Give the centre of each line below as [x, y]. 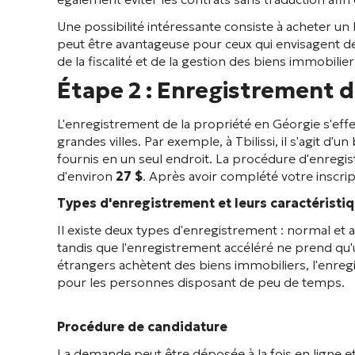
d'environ [86, 176]
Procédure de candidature [142, 326]
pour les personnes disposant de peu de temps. [201, 282]
